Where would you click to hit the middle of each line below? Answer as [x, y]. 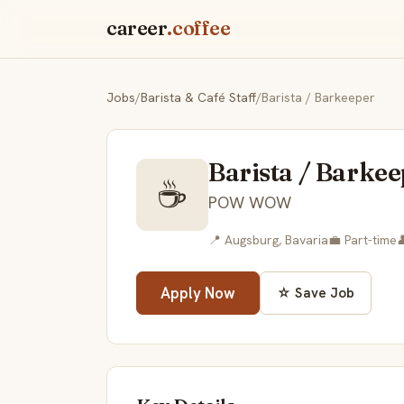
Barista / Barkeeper [318, 98]
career [137, 29]
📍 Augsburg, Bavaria [268, 240]
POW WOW [250, 203]
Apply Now [198, 293]
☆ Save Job [316, 293]
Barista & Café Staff [198, 98]
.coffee [199, 29]
